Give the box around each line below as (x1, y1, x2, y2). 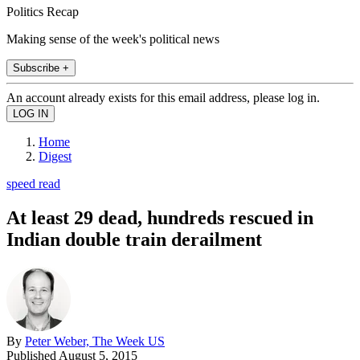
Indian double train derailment (6, 228, 262, 250)
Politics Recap (6, 4, 79, 18)
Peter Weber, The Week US (25, 333, 165, 348)
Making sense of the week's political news (6, 31, 219, 46)
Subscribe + (13, 61, 69, 74)
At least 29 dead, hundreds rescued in (6, 207, 313, 228)
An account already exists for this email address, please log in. (6, 90, 320, 104)
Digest (39, 149, 72, 163)
